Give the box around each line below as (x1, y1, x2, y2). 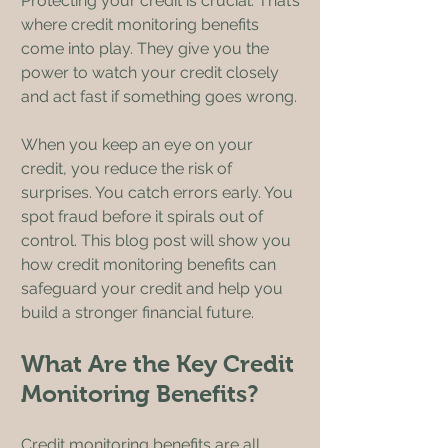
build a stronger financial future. (21, 303, 254, 322)
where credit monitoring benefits (21, 15, 263, 34)
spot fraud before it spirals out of (21, 207, 267, 226)
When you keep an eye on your (21, 135, 257, 154)
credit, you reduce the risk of (21, 159, 236, 178)
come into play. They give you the (21, 39, 273, 58)
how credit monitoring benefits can (21, 255, 280, 274)
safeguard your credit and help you (21, 279, 287, 298)
